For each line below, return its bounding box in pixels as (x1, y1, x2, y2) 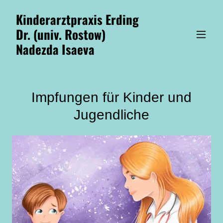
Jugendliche (74, 107, 149, 122)
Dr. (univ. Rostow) (16, 25, 106, 43)
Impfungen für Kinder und (31, 90, 192, 105)
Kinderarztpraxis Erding (16, 10, 139, 28)
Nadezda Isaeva (16, 40, 95, 58)
